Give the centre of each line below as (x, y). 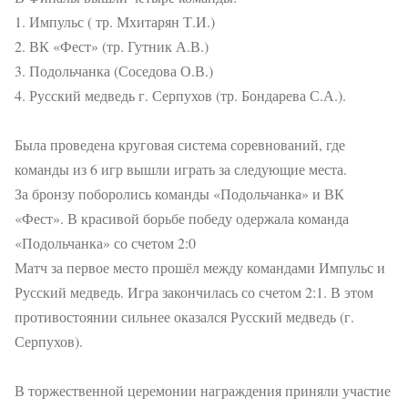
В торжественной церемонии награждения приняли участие (203, 390)
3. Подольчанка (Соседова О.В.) (114, 71)
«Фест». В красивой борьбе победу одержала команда (182, 218)
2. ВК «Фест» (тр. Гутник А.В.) (112, 46)
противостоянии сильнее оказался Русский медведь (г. (184, 316)
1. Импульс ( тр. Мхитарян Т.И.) (115, 21)
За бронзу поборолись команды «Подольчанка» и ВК (179, 194)
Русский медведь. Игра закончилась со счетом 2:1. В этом (194, 292)
